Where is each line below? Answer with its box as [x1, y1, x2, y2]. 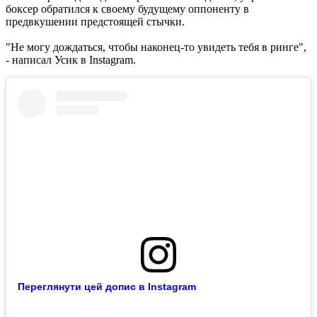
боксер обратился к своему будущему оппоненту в [6, 2, 249, 15]
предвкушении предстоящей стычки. [6, 15, 185, 28]
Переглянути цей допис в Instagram [18, 280, 196, 292]
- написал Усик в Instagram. [6, 53, 136, 66]
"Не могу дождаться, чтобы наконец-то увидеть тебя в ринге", [6, 40, 306, 53]
